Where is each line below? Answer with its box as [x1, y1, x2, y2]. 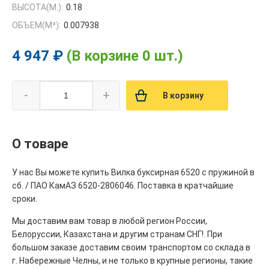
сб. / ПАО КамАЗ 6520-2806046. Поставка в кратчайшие [12, 181, 234, 191]
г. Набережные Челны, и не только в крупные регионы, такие [12, 256, 253, 266]
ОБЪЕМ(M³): [12, 20, 61, 31]
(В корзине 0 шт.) [67, 47, 183, 65]
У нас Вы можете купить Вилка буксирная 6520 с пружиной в [12, 168, 255, 178]
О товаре [12, 136, 68, 152]
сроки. [12, 194, 37, 204]
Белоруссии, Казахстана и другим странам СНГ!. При [12, 229, 222, 240]
